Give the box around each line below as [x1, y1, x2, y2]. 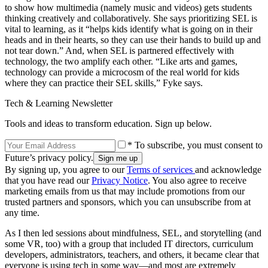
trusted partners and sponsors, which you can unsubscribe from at [5, 197, 251, 208]
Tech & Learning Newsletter [5, 98, 112, 109]
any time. [5, 208, 39, 218]
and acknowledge [195, 165, 261, 175]
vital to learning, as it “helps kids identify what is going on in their [5, 24, 252, 35]
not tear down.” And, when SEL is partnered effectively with [5, 45, 234, 56]
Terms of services [127, 165, 195, 175]
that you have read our [5, 175, 92, 186]
